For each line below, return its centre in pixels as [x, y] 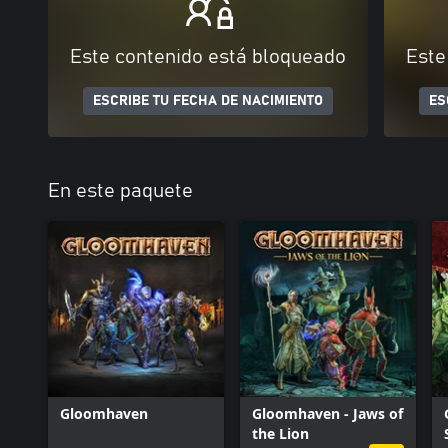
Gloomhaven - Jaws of [327, 413]
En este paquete [120, 191]
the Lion [280, 433]
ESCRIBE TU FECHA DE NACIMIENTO [208, 101]
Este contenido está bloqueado [208, 57]
